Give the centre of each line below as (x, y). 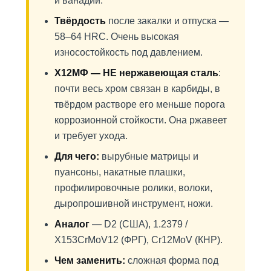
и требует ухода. (91, 136)
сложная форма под (172, 260)
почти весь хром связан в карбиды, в (137, 89)
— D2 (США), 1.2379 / (139, 224)
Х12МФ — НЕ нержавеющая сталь (136, 73)
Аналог (72, 224)
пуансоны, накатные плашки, (120, 172)
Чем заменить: (90, 260)
